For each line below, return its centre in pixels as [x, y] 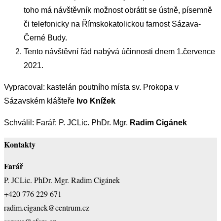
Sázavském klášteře [40, 101]
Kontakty [20, 145]
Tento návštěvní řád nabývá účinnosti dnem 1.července [119, 52]
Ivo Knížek [96, 101]
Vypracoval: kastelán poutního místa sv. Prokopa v [91, 87]
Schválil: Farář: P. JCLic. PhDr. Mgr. [67, 123]
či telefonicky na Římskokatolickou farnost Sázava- [112, 24]
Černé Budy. [45, 38]
